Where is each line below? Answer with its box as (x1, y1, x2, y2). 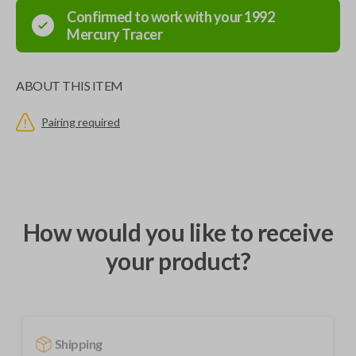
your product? (105, 246, 251, 275)
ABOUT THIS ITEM (16, 78, 123, 93)
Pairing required (41, 115, 120, 129)
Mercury (67, 25, 120, 43)
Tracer (122, 25, 162, 43)
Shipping (54, 336, 103, 351)
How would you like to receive (22, 218, 334, 246)
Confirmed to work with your (67, 8, 244, 25)
